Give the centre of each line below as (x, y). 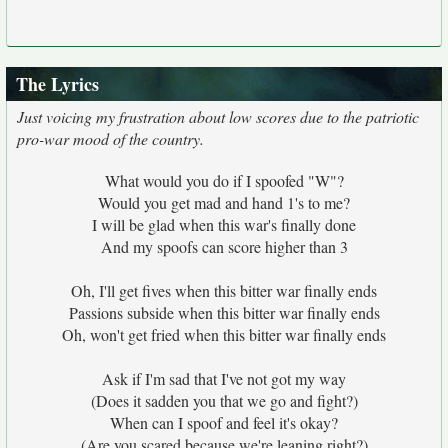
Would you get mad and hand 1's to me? (224, 202)
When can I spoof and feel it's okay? (224, 422)
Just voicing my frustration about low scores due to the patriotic (218, 116)
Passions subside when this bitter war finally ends (224, 312)
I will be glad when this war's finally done (224, 224)
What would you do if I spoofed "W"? (224, 180)
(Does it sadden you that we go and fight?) (224, 400)
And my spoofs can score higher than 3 (224, 246)
